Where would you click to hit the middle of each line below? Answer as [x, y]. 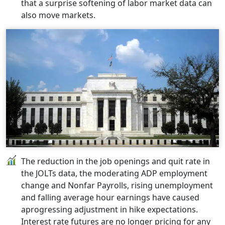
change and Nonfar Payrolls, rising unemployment [117, 185]
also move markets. [58, 15]
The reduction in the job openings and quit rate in [116, 161]
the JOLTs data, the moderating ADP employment [114, 173]
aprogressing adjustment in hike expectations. [109, 209]
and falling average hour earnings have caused [110, 197]
